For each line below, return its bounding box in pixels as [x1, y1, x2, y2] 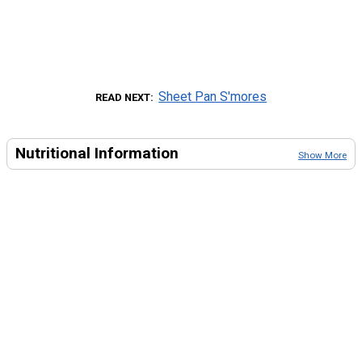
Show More [298, 149, 347, 162]
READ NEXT [95, 91, 150, 104]
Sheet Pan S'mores [158, 89, 267, 105]
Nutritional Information [15, 144, 179, 163]
